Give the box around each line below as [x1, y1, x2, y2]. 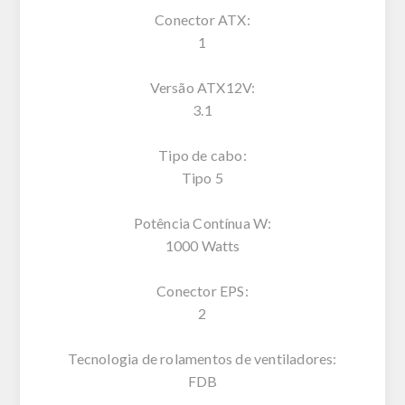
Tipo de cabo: [158, 146, 247, 164]
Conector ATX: [155, 10, 250, 28]
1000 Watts [165, 236, 240, 254]
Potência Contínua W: [133, 213, 272, 231]
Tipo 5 [181, 168, 224, 186]
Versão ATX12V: [149, 78, 256, 96]
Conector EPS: [156, 281, 249, 299]
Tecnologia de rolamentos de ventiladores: [68, 349, 337, 367]
